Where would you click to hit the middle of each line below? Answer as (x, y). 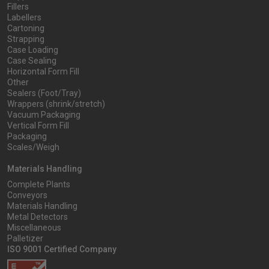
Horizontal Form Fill (43, 72)
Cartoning (26, 29)
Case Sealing (32, 61)
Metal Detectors (38, 217)
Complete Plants (39, 185)
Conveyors (27, 195)
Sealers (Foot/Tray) (44, 93)
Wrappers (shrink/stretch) (56, 104)
